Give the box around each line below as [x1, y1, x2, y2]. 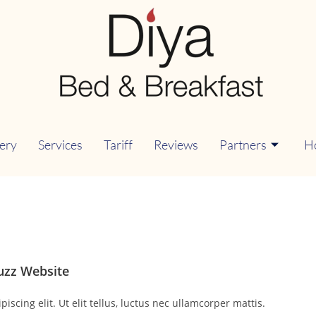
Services [38, 137, 83, 152]
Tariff [104, 137, 133, 152]
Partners [219, 137, 267, 152]
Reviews [154, 137, 198, 152]
